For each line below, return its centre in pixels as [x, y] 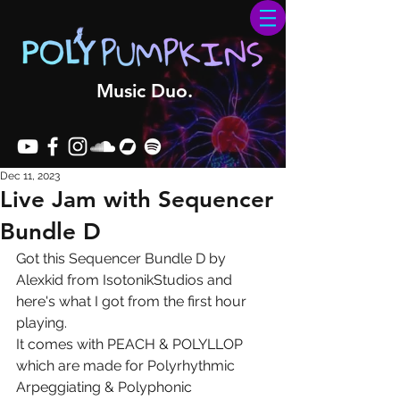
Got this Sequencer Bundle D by [123, 258]
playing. [42, 323]
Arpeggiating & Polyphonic [106, 387]
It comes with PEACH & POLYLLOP [131, 344]
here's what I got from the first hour [133, 301]
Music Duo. [145, 91]
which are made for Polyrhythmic [127, 366]
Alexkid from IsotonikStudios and [126, 280]
